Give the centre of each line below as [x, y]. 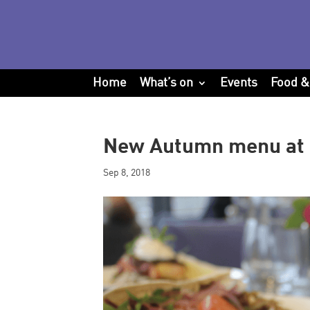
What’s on [167, 83]
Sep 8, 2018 [127, 173]
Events [239, 83]
